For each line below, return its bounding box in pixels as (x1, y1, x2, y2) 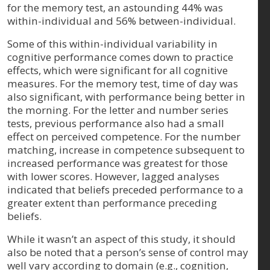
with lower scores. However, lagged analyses (7, 169, 219, 183)
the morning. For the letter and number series (7, 102, 228, 117)
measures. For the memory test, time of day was (7, 76, 238, 90)
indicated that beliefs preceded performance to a (7, 182, 243, 196)
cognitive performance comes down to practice (7, 49, 233, 64)
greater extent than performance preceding (7, 195, 217, 210)
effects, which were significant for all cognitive (7, 63, 228, 77)
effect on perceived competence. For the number (7, 129, 240, 143)
